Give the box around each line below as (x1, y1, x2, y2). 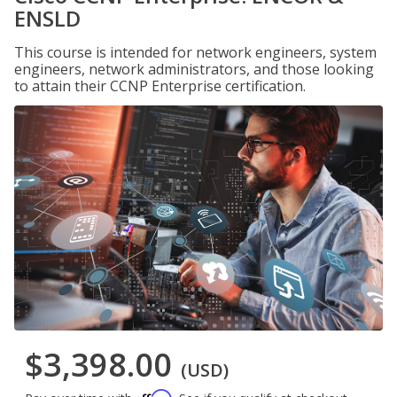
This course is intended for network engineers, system (14, 43, 377, 62)
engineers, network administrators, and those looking (14, 59, 374, 79)
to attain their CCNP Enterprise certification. (14, 76, 306, 96)
